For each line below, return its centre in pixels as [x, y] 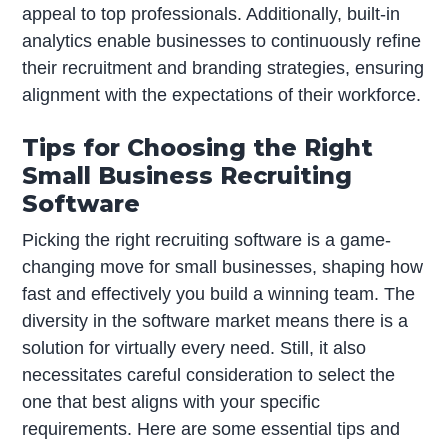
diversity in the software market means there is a [215, 320]
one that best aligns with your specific [171, 401]
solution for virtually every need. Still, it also [194, 347]
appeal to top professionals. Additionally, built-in [211, 14]
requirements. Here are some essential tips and [211, 428]
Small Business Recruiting [187, 176]
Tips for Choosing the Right [198, 148]
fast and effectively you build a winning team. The [219, 293]
